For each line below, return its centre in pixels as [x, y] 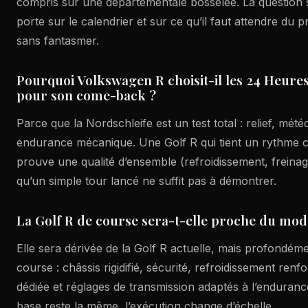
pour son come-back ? [86, 95]
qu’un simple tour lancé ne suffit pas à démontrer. [146, 181]
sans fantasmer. [58, 41]
